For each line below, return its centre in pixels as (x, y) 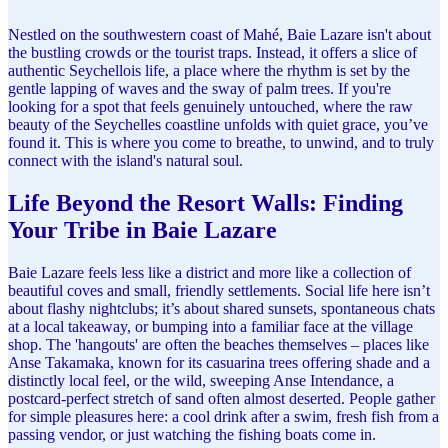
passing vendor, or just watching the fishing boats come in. (192, 434)
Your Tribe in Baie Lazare (142, 229)
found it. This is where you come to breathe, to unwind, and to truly (221, 142)
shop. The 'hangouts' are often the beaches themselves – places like (218, 344)
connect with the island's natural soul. (125, 160)
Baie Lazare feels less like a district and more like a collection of (209, 272)
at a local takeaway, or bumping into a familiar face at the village (210, 326)
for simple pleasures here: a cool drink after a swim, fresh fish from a (223, 416)
